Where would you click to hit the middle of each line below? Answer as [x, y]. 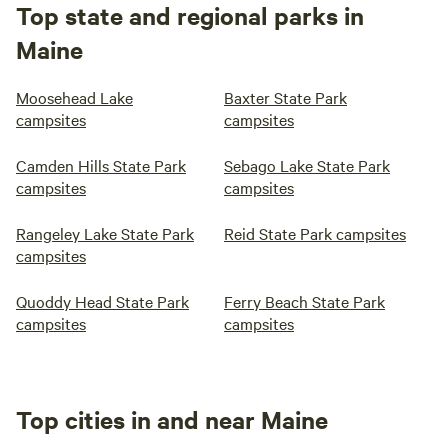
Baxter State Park [285, 97]
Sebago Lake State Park [307, 165]
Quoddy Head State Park [102, 301]
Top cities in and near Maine [172, 419]
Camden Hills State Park [101, 165]
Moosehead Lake [74, 97]
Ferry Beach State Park [304, 301]
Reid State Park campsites [315, 233]
